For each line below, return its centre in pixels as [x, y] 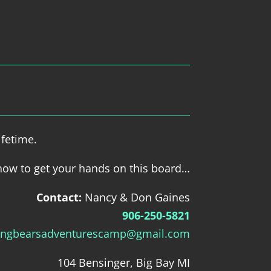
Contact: [59, 197]
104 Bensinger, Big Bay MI [123, 263]
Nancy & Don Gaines [135, 197]
